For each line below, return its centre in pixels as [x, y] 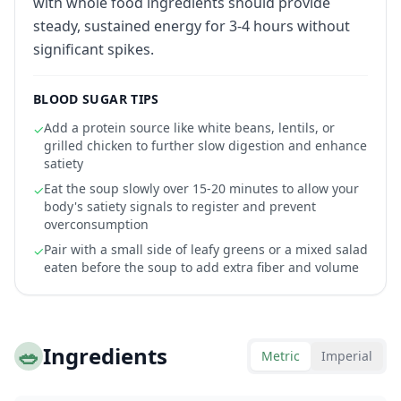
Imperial [347, 356]
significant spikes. [94, 49]
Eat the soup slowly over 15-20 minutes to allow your [201, 188]
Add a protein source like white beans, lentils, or [189, 128]
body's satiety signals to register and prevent [180, 206]
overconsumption [96, 224]
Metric [281, 356]
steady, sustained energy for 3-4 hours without [192, 26]
